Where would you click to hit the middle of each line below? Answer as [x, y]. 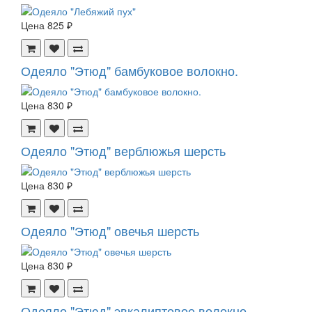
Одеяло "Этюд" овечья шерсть [110, 230]
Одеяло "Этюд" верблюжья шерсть [123, 150]
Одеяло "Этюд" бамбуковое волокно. [130, 70]
